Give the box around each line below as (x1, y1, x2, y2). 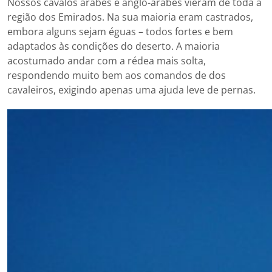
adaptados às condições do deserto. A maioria (7, 39, 220, 53)
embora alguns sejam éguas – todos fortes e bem (7, 24, 233, 38)
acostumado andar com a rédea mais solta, (7, 53, 206, 67)
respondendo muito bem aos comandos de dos (7, 68, 226, 82)
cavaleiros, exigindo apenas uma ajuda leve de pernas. (7, 83, 256, 97)
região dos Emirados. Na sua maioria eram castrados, (7, 10, 253, 24)
